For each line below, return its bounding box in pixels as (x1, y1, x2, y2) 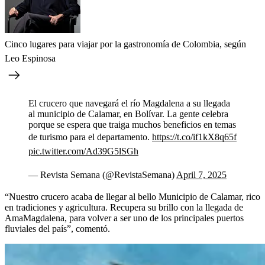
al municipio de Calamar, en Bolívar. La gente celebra (28, 108, 228, 119)
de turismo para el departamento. (28, 131, 152, 142)
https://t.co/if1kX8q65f (152, 131, 237, 142)
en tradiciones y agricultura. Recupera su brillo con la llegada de (5, 202, 243, 212)
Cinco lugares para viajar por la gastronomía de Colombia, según (5, 38, 246, 49)
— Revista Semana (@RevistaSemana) (28, 169, 176, 180)
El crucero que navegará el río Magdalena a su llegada (28, 98, 230, 108)
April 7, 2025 (176, 169, 227, 180)
